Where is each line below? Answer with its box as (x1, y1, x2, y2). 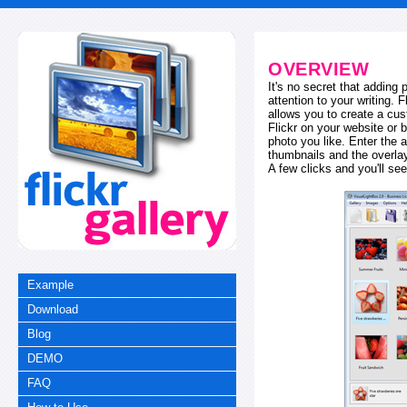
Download (27, 302, 79, 316)
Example (27, 277, 74, 292)
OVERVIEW (268, 58, 370, 79)
